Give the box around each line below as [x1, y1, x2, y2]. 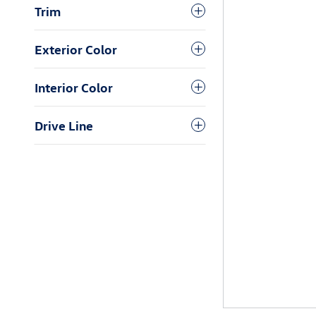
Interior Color [35, 78, 113, 95]
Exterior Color [35, 40, 117, 57]
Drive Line [35, 116, 93, 133]
